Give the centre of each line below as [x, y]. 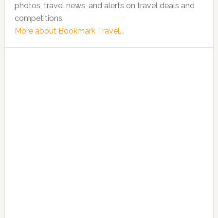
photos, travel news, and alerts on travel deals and [104, 6]
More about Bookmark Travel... [69, 31]
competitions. [39, 18]
